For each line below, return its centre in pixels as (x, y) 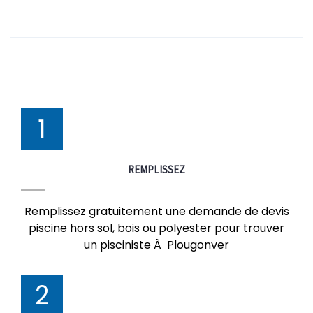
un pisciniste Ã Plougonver (156, 245)
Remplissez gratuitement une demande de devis (156, 211)
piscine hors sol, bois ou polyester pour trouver (156, 228)
